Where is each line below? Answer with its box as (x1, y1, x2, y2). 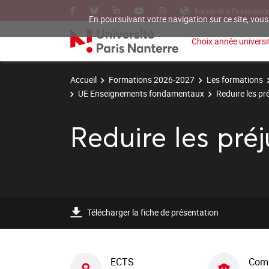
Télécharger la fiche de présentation (87, 207, 219, 218)
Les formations (207, 74, 263, 85)
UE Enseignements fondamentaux (78, 87, 204, 99)
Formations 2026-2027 (109, 74, 195, 85)
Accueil (70, 74, 97, 85)
